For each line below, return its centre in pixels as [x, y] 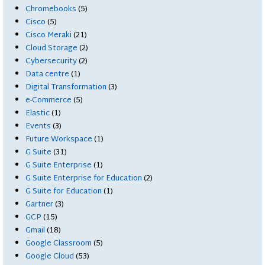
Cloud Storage [52, 48]
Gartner [40, 204]
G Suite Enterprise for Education [84, 178]
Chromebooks [51, 9]
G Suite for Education [64, 191]
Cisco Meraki [49, 35]
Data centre [48, 74]
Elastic [38, 113]
